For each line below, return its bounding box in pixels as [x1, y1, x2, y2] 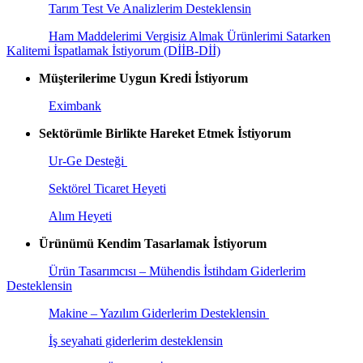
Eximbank [49, 98, 101, 113]
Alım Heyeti [49, 208, 112, 223]
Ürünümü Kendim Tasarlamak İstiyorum [39, 236, 267, 250]
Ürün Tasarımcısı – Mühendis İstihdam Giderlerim [49, 263, 305, 278]
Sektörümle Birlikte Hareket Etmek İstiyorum [39, 126, 291, 140]
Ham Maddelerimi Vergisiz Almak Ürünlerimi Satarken [49, 28, 331, 43]
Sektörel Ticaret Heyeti [49, 181, 166, 195]
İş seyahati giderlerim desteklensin [49, 333, 223, 348]
